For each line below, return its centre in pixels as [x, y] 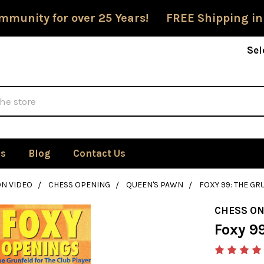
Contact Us [99, 153]
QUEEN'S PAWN [154, 185]
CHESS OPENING [79, 185]
